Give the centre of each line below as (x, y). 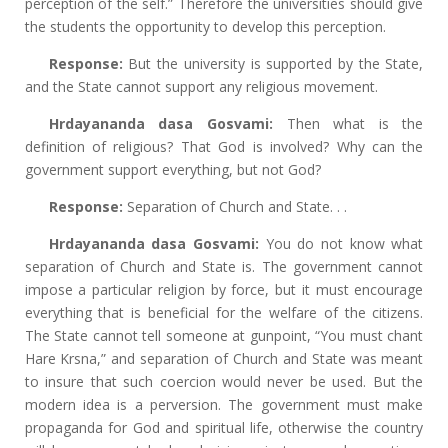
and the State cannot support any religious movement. (201, 86)
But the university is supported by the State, (273, 63)
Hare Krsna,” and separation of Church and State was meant (224, 358)
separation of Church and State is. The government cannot (224, 266)
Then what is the (348, 123)
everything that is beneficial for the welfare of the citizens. (224, 312)
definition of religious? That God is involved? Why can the (224, 146)
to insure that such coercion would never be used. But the (224, 381)
